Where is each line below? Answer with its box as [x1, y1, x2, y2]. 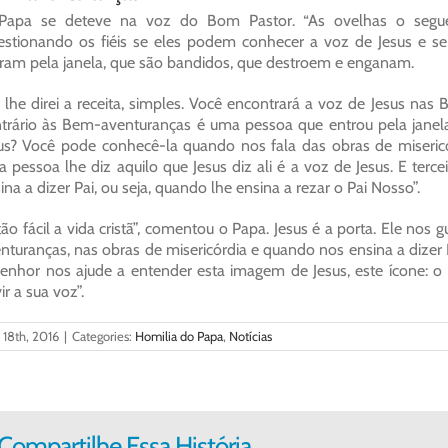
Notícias [228, 328, 272, 344]
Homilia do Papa [134, 328, 223, 344]
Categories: [71, 328, 135, 344]
